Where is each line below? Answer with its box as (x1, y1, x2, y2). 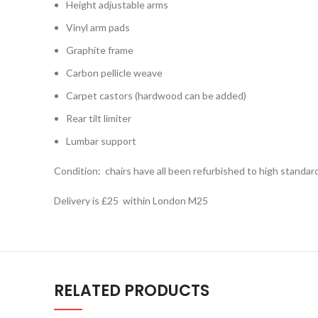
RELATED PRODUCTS (54, 280, 209, 302)
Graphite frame (66, 44, 133, 57)
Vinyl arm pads (66, 21, 130, 34)
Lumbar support (66, 135, 136, 148)
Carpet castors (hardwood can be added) (66, 89, 246, 102)
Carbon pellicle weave (66, 67, 163, 79)
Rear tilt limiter (66, 112, 131, 125)
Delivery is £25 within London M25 (54, 194, 208, 207)
